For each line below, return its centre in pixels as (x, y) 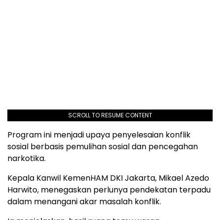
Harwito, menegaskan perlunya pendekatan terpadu (109, 190)
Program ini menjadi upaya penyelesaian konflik (99, 135)
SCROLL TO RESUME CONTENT (110, 115)
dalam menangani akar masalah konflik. (84, 202)
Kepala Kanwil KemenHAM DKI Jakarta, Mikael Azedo (108, 178)
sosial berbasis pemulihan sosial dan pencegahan (103, 147)
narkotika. (27, 159)
